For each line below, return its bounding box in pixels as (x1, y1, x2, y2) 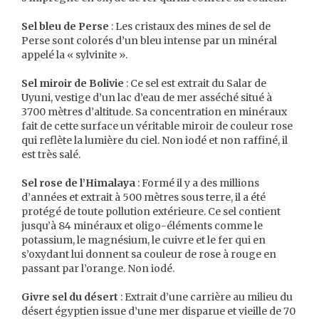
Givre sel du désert (21, 291, 118, 303)
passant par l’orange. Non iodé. (21, 262, 174, 275)
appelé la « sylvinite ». (21, 48, 127, 61)
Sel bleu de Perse (21, 20, 109, 33)
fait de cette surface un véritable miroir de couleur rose (21, 120, 293, 132)
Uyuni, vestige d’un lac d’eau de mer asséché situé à (21, 91, 272, 104)
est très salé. (21, 148, 80, 161)
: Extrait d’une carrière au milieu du (118, 291, 293, 303)
